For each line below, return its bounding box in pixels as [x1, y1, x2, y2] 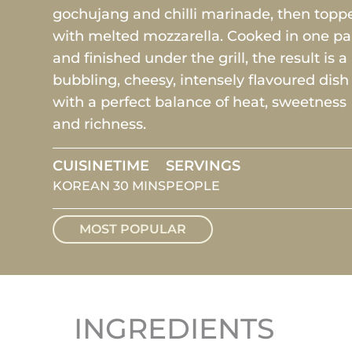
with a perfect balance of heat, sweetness [53, 93, 347, 111]
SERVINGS [166, 157, 241, 174]
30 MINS [113, 178, 167, 193]
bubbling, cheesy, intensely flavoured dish [53, 71, 350, 89]
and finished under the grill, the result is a [53, 49, 348, 67]
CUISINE [53, 157, 114, 174]
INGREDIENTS [74, 311, 275, 346]
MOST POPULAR [79, 222, 187, 236]
